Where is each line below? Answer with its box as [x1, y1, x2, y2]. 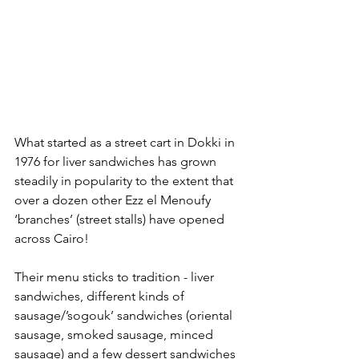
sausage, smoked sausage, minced [14, 326, 216, 342]
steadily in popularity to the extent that [14, 172, 236, 188]
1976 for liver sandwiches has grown [14, 153, 220, 169]
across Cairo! [14, 230, 89, 246]
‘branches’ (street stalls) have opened [14, 211, 228, 227]
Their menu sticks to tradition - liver [14, 268, 217, 284]
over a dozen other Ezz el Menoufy [14, 192, 214, 208]
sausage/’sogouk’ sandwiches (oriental [14, 307, 236, 323]
